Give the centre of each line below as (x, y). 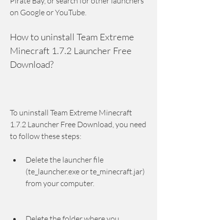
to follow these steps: (46, 136)
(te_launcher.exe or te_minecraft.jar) (85, 171)
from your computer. (60, 183)
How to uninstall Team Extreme (72, 37)
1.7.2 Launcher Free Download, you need (78, 124)
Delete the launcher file (65, 160)
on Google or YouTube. (48, 12)
